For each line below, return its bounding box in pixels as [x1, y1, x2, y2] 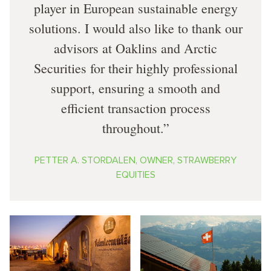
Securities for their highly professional [33, 59, 238, 77]
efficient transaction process [60, 99, 211, 117]
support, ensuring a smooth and [51, 79, 220, 97]
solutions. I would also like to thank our [28, 19, 243, 37]
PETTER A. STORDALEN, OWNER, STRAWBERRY [34, 154, 237, 166]
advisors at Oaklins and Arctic [54, 39, 217, 57]
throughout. [102, 119, 163, 137]
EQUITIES [116, 168, 155, 181]
